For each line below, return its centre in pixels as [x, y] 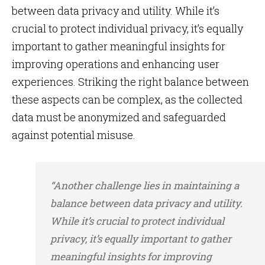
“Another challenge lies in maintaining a [145, 185]
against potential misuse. [74, 135]
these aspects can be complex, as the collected [127, 99]
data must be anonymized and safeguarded [119, 117]
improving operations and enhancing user [116, 64]
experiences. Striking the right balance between [130, 82]
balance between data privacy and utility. [146, 203]
